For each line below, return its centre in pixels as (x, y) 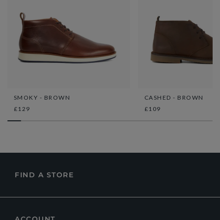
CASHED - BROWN (174, 97)
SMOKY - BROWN (42, 97)
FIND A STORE (44, 175)
